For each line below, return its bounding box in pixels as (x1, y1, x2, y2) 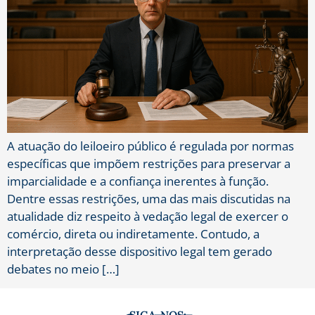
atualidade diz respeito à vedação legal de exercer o (7, 208, 288, 225)
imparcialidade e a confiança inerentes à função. (7, 173, 269, 190)
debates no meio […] (7, 261, 120, 278)
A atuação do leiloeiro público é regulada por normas (7, 138, 294, 155)
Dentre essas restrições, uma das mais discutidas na (7, 191, 290, 207)
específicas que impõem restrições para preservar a (7, 155, 290, 172)
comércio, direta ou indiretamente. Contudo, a (7, 226, 259, 243)
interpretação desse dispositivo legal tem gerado (7, 243, 272, 260)
